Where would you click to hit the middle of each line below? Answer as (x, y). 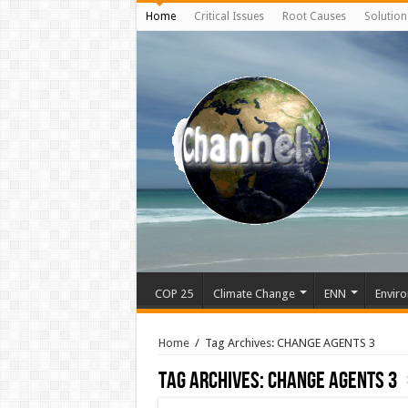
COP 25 (173, 294)
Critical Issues (229, 16)
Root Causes (314, 16)
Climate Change (254, 294)
